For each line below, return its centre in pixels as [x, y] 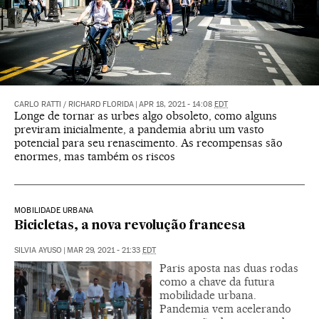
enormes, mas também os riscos [95, 157]
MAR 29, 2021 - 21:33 [105, 251]
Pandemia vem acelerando [225, 309]
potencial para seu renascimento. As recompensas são [148, 143]
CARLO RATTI [38, 105]
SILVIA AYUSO [38, 251]
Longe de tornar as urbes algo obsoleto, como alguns [146, 116]
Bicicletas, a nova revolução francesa [130, 226]
